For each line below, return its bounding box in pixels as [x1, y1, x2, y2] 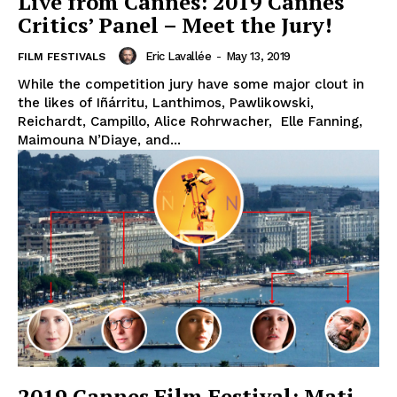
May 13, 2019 [225, 49, 291, 63]
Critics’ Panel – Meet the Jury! [18, 11, 332, 40]
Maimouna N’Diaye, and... [18, 132, 181, 149]
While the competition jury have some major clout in [18, 76, 364, 93]
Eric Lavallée [144, 49, 211, 63]
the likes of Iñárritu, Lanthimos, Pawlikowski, [18, 95, 314, 112]
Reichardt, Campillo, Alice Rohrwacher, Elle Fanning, [18, 113, 362, 130]
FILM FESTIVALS [18, 51, 105, 64]
